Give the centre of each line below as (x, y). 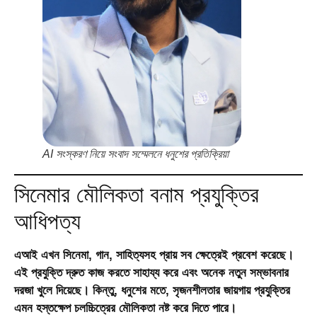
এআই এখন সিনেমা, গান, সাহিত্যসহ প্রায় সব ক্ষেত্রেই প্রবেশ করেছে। (154, 255)
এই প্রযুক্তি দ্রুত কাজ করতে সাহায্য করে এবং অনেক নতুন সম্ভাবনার (151, 272)
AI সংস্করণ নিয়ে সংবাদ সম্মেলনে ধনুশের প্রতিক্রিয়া (136, 154)
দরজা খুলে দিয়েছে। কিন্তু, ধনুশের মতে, (93, 290)
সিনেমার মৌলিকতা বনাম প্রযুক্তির (137, 194)
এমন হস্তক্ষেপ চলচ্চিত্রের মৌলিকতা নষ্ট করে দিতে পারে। (125, 308)
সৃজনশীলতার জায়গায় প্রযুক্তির (231, 290)
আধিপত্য (47, 221)
